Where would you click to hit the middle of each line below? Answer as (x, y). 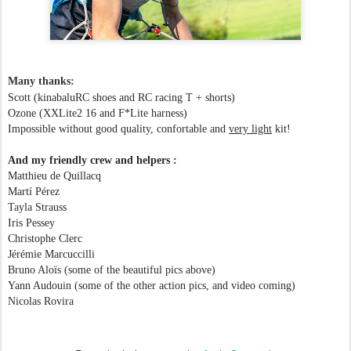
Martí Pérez (34, 192)
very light (250, 129)
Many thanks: (41, 81)
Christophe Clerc (45, 239)
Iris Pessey (31, 223)
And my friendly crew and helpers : (92, 160)
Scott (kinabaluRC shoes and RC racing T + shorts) (121, 98)
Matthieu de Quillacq (54, 176)
